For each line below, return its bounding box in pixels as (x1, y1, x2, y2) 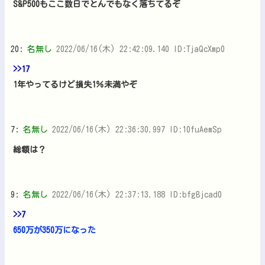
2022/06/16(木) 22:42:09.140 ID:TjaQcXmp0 (56, 44, 225, 53)
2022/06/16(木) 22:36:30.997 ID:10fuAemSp (52, 125, 222, 134)
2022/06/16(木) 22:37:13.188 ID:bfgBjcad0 (52, 190, 222, 199)
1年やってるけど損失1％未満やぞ (13, 80, 137, 89)
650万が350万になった (13, 225, 96, 234)
